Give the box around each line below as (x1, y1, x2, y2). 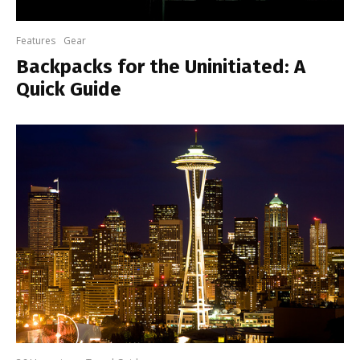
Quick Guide (16, 78, 121, 100)
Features (16, 34, 55, 47)
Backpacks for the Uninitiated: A (16, 55, 305, 78)
